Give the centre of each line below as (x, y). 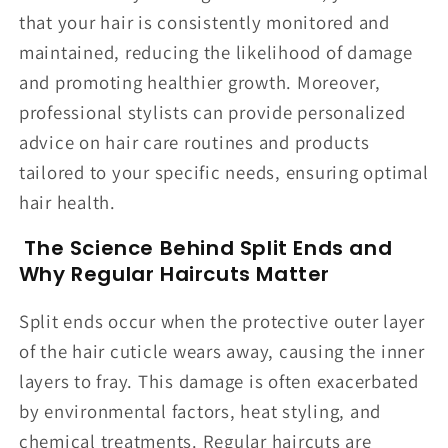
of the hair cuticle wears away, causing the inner (221, 351)
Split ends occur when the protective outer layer (221, 321)
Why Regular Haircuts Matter (174, 274)
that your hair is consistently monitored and (204, 21)
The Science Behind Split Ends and (205, 248)
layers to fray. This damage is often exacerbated (218, 381)
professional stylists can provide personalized (212, 111)
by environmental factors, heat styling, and (199, 411)
